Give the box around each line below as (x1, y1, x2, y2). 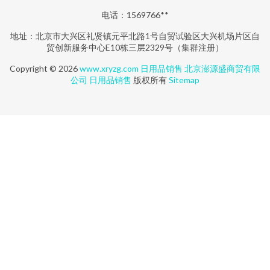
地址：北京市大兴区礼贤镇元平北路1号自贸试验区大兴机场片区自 (10, 31, 260, 41)
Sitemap (169, 75, 199, 85)
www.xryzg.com (80, 63, 139, 74)
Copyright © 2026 (10, 63, 80, 74)
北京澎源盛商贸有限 (184, 63, 260, 74)
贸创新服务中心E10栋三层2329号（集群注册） (46, 42, 224, 52)
